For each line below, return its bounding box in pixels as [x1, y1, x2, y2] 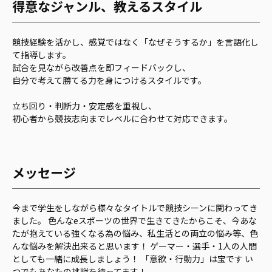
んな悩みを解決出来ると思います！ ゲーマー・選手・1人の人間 [12, 240, 257, 253]
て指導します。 [12, 48, 71, 61]
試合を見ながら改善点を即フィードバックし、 [12, 61, 191, 73]
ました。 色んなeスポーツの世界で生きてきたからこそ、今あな [12, 214, 257, 227]
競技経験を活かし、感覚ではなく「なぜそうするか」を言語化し [12, 35, 259, 48]
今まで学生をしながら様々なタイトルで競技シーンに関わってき [12, 202, 257, 214]
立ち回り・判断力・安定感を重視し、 [12, 99, 157, 112]
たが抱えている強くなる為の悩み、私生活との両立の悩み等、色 [12, 227, 258, 240]
